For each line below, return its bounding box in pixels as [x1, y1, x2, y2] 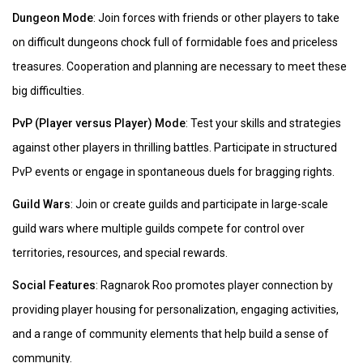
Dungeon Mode [12, 11, 93, 24]
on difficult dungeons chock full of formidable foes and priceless [12, 35, 338, 49]
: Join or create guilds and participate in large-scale [70, 197, 328, 211]
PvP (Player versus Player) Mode [12, 116, 186, 130]
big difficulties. [12, 83, 84, 97]
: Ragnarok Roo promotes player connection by [96, 278, 333, 292]
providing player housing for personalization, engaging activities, [12, 302, 339, 316]
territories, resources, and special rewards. [12, 246, 228, 259]
